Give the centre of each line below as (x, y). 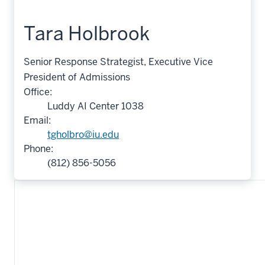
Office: (38, 92)
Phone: (38, 149)
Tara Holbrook (87, 33)
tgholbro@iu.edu (83, 135)
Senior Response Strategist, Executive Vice (118, 62)
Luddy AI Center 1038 (96, 106)
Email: (37, 120)
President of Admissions (77, 77)
